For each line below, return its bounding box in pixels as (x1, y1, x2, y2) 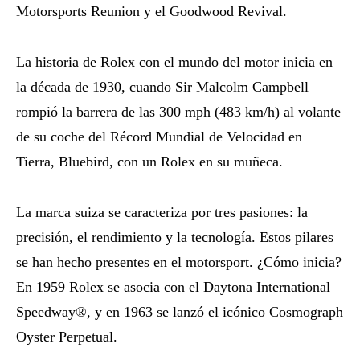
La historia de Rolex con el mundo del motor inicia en (16, 53, 333, 70)
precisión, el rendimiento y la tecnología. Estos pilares (16, 228, 333, 245)
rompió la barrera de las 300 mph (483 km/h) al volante (16, 103, 341, 120)
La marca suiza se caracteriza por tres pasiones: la (16, 203, 308, 220)
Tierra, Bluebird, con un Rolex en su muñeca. (16, 153, 283, 170)
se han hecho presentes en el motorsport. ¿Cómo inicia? (16, 253, 342, 270)
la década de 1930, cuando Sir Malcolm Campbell (16, 78, 309, 95)
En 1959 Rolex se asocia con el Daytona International (16, 278, 330, 295)
